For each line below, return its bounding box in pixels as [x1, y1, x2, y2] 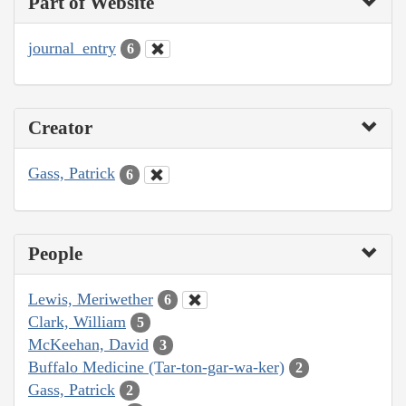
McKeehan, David [28, 334, 149, 353]
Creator [28, 117, 92, 140]
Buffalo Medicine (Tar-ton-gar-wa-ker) [28, 357, 285, 376]
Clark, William [28, 312, 126, 331]
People [28, 242, 82, 265]
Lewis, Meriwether [28, 289, 153, 308]
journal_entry [28, 38, 116, 57]
